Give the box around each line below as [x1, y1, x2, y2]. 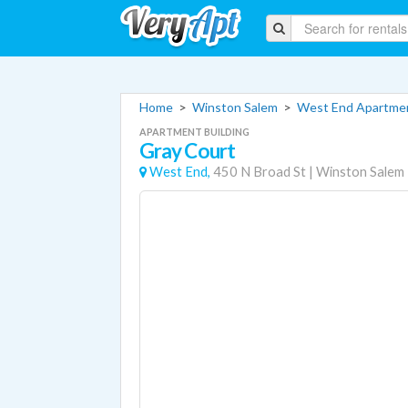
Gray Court [139, 138, 235, 163]
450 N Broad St [213, 164, 306, 179]
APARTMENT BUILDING [139, 126, 250, 138]
